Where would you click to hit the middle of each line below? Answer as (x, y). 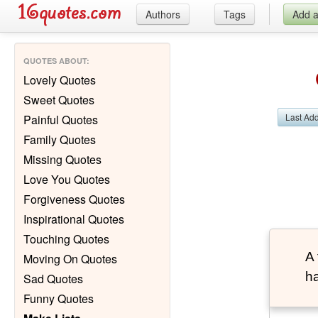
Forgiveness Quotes (74, 199)
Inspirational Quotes (74, 219)
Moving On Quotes (70, 259)
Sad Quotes (53, 279)
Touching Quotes (66, 239)
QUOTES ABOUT (55, 61)
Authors (163, 14)
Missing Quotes (62, 159)
